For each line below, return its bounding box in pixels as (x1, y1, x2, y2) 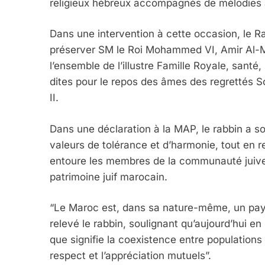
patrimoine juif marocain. (50, 170, 167, 183)
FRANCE (143, 196, 166, 204)
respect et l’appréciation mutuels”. (50, 250, 211, 262)
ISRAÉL (169, 196, 188, 204)
